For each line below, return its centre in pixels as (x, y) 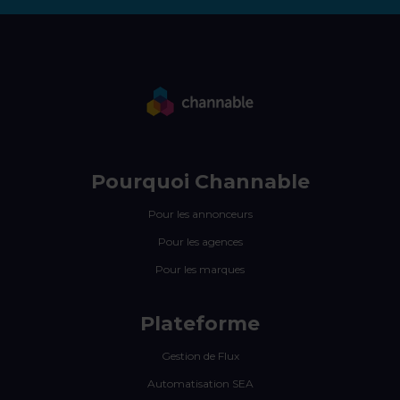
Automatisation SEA (200, 384)
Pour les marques (200, 270)
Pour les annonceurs (200, 214)
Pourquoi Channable (200, 182)
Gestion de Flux (200, 356)
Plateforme (200, 324)
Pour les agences (200, 242)
